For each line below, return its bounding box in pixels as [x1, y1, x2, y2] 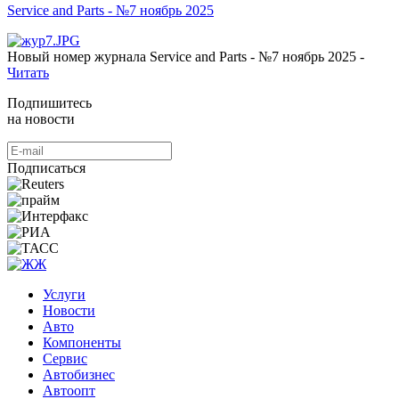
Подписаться [7, 159, 85, 175]
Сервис [43, 350, 87, 366]
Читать [7, 64, 49, 80]
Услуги [43, 286, 85, 302]
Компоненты [43, 334, 121, 350]
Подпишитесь [7, 94, 92, 110]
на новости [7, 110, 75, 126]
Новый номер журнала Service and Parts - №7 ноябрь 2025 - [7, 48, 364, 64]
